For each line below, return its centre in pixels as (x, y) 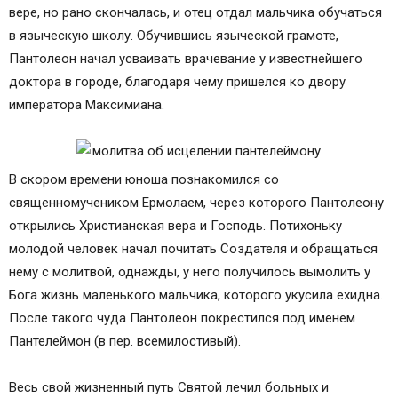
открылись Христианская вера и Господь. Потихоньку (175, 226)
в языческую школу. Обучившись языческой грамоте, (174, 36)
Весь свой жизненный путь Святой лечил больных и (169, 387)
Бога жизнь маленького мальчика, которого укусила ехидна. (196, 295)
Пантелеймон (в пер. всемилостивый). (125, 341)
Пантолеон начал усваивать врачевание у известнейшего (186, 59)
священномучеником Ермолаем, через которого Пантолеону (196, 203)
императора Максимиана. (87, 105)
